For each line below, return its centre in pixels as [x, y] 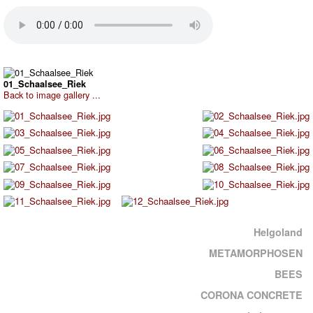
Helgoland [278, 232]
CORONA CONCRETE [252, 295]
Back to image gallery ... [52, 95]
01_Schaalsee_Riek [45, 84]
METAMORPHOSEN [256, 253]
